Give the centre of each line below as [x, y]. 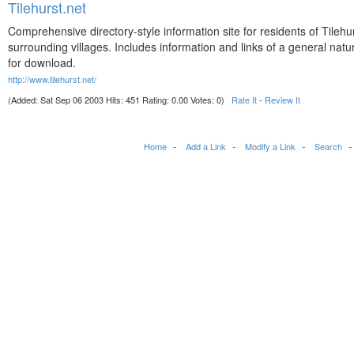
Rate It [244, 100]
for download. [42, 62]
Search [328, 146]
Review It [282, 100]
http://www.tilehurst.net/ [52, 79]
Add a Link [206, 146]
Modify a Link [270, 146]
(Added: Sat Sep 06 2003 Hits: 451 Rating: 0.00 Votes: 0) [120, 100]
